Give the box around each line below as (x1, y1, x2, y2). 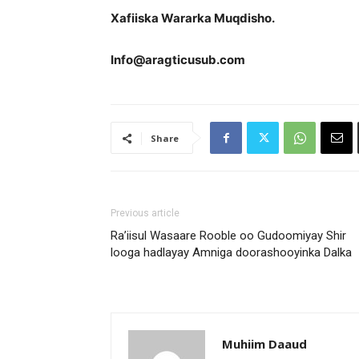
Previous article (111, 208, 179, 219)
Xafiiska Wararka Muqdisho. (111, 10, 275, 26)
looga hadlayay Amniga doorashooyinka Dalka (111, 245, 352, 260)
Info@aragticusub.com (111, 52, 245, 67)
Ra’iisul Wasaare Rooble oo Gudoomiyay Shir (111, 228, 346, 243)
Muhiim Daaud (222, 336, 307, 352)
